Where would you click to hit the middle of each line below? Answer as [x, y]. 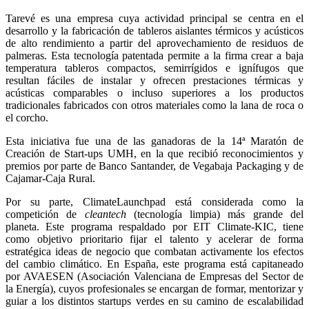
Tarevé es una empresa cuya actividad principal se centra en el [154, 18]
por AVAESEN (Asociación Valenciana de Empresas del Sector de [154, 276]
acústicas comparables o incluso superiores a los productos [154, 92]
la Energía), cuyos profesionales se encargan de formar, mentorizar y [154, 288]
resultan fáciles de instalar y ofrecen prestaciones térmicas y [154, 80]
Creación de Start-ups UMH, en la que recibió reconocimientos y [154, 153]
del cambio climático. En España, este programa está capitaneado [154, 263]
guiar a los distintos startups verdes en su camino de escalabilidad [154, 301]
